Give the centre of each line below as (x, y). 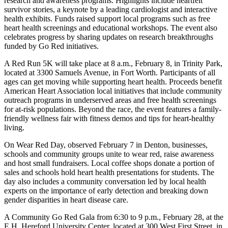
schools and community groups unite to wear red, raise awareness (109, 154)
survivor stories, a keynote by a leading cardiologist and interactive (111, 10)
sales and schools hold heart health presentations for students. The (109, 173)
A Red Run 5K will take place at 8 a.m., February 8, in (92, 64)
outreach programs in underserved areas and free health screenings (110, 100)
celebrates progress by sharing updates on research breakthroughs (109, 37)
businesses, (190, 145)
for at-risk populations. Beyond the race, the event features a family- (113, 109)
